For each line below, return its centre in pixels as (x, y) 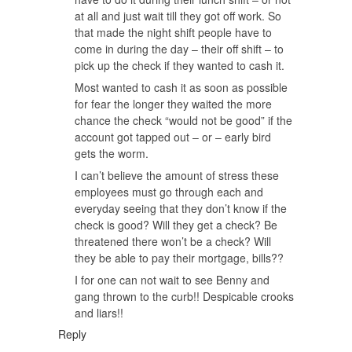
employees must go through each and (169, 191)
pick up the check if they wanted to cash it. (180, 65)
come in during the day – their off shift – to (179, 48)
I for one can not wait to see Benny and (172, 279)
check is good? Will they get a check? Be (176, 224)
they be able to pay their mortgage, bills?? (179, 257)
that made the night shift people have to (173, 32)
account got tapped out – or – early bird (173, 136)
